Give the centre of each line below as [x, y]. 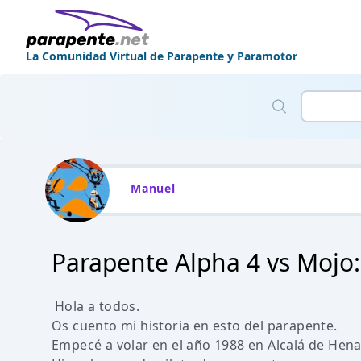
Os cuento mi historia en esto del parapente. [195, 326]
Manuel [153, 188]
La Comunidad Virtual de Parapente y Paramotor [162, 56]
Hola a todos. [98, 306]
